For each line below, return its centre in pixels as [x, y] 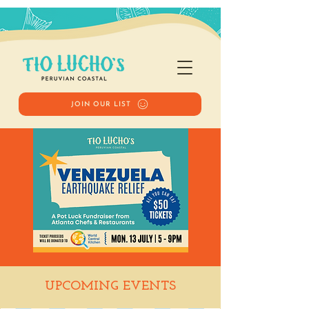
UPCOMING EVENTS [110, 287]
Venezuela [110, 279]
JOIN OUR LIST [101, 104]
